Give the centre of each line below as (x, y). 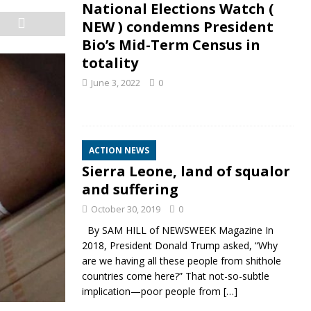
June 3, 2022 (115, 83)
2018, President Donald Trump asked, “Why (179, 246)
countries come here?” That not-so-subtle (175, 276)
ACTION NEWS (119, 151)
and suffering (130, 190)
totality (110, 63)
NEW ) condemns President (177, 27)
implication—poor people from (152, 292)
